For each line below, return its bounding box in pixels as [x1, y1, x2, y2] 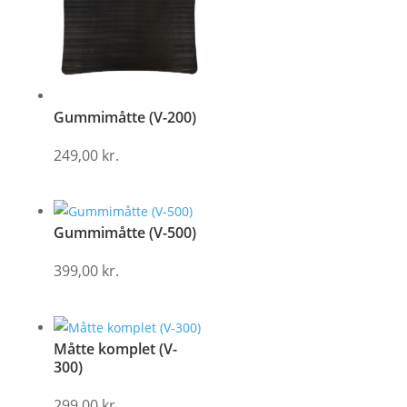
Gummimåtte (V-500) [53, 223, 196, 243]
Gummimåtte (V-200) [53, 106, 196, 127]
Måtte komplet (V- [53, 338, 177, 359]
